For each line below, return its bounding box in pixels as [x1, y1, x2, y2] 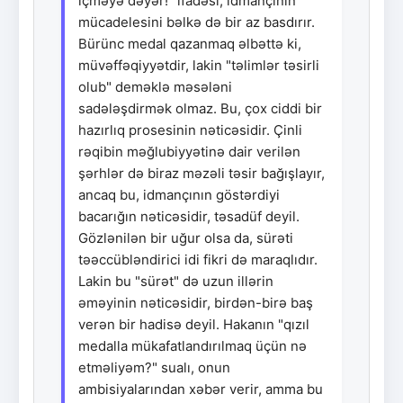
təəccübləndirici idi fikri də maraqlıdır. [78, 250, 318, 268]
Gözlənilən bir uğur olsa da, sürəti [78, 228, 293, 246]
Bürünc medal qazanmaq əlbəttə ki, [78, 34, 301, 52]
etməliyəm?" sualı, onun [78, 358, 230, 376]
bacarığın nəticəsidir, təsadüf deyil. [78, 207, 300, 225]
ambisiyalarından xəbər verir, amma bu [78, 380, 323, 398]
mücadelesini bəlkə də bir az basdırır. [78, 13, 315, 31]
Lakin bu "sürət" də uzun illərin [78, 272, 273, 290]
